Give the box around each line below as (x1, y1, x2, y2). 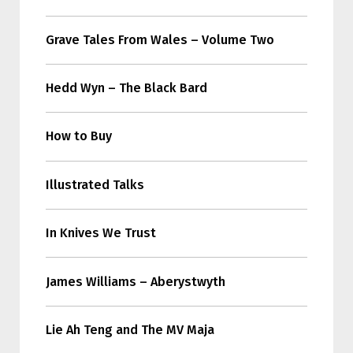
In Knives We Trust (45, 225, 156, 241)
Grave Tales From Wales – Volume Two (45, 32, 274, 47)
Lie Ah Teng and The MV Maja (45, 321, 214, 337)
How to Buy (45, 128, 112, 144)
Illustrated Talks (45, 176, 144, 192)
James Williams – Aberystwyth (45, 273, 225, 289)
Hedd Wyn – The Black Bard (45, 80, 207, 96)
